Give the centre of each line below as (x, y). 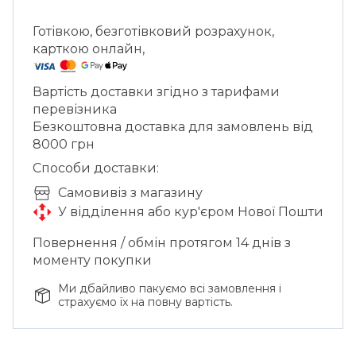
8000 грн (64, 145)
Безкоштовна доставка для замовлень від (173, 127)
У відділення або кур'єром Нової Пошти (191, 212)
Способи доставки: (96, 168)
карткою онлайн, (89, 49)
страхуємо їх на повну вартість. (145, 302)
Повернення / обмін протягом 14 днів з (162, 243)
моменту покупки (92, 261)
